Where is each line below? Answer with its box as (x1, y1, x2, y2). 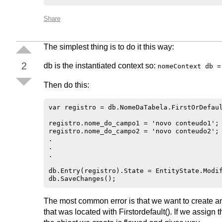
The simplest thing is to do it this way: (44, 43, 174, 51)
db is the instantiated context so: (44, 61, 158, 70)
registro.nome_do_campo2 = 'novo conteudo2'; (49, 127, 219, 135)
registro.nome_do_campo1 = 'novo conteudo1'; (49, 119, 219, 127)
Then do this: (44, 81, 89, 89)
